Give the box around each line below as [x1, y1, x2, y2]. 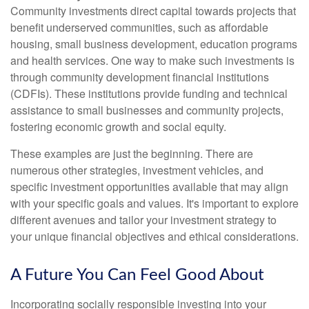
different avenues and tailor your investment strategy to [10, 212, 277, 228]
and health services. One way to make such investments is [10, 52, 295, 68]
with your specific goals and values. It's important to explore [10, 195, 299, 211]
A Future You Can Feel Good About [10, 267, 264, 283]
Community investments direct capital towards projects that [10, 3, 296, 19]
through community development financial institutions [10, 69, 269, 85]
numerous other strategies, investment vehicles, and [10, 162, 263, 178]
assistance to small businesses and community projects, [10, 102, 283, 118]
